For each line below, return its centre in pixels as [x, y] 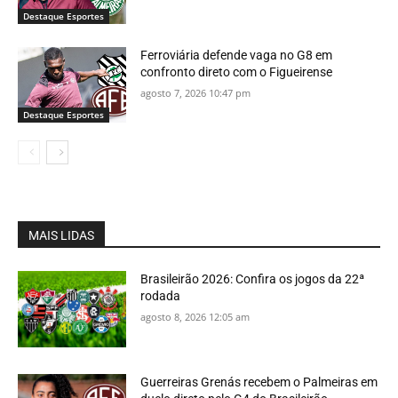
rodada [161, 296]
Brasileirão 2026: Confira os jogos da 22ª [253, 279]
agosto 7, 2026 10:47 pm [196, 92]
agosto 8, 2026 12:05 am [195, 317]
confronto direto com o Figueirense [237, 72]
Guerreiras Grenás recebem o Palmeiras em [259, 382]
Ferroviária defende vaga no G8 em [237, 55]
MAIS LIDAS [61, 236]
